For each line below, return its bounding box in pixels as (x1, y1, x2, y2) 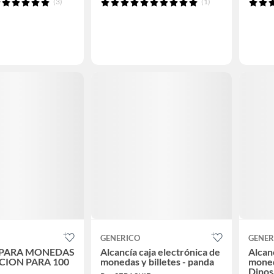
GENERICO (100, 232, 140, 243)
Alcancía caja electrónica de (100, 245, 220, 257)
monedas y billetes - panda (100, 255, 214, 267)
